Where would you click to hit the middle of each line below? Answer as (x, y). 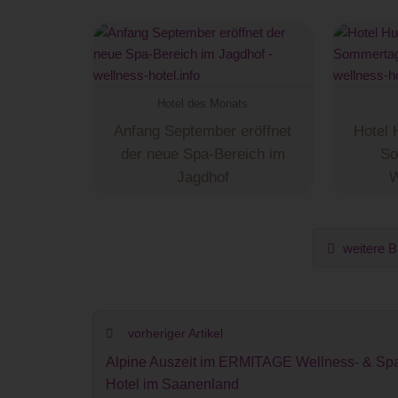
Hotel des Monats (203, 103)
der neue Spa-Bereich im (203, 155)
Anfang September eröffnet (203, 131)
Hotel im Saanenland (172, 385)
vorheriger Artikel (174, 334)
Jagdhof (203, 178)
